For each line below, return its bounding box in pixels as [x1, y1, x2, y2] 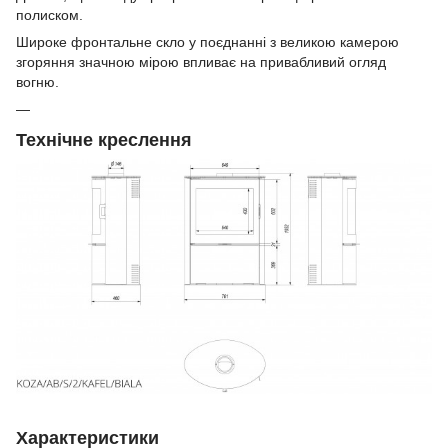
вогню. [16, 73, 59, 90]
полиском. [16, 6, 83, 23]
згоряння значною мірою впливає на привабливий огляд [16, 53, 386, 70]
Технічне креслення [16, 129, 192, 150]
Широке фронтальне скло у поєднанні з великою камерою [16, 33, 399, 50]
